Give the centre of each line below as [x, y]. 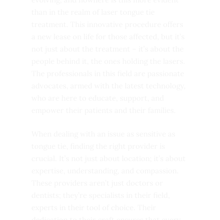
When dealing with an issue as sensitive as [103, 134]
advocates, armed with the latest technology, [109, 86]
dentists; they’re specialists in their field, [101, 195]
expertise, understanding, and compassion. [105, 170]
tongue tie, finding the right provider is [98, 146]
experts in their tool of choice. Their [94, 207]
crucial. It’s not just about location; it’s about [109, 158]
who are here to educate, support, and [98, 98]
